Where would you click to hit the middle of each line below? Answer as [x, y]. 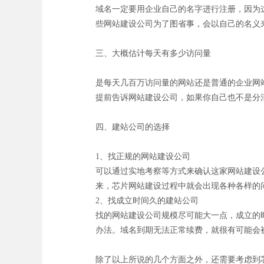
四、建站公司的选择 [133, 127]
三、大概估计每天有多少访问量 [153, 54]
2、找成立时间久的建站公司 [147, 201]
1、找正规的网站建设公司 [143, 157]
